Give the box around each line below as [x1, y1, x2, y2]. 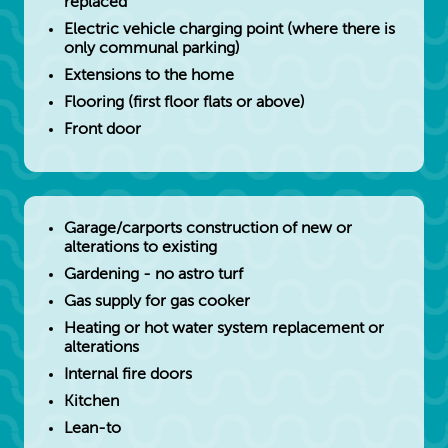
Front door [64, 121, 141, 138]
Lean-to [64, 420, 121, 437]
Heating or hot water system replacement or [64, 320, 384, 337]
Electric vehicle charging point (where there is [64, 21, 395, 38]
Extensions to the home [64, 67, 234, 84]
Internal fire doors [64, 366, 192, 383]
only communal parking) [64, 40, 240, 57]
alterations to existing [64, 239, 217, 256]
